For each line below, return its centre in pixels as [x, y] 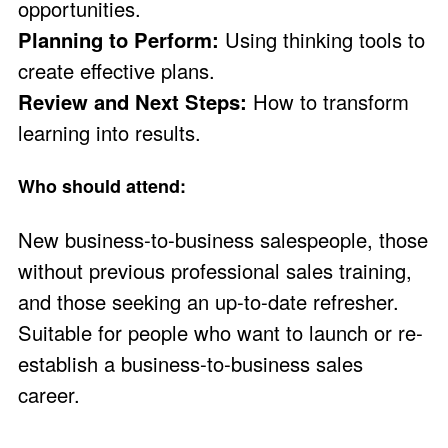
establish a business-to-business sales [190, 364]
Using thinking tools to [325, 39]
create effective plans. [116, 70]
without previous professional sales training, [215, 271]
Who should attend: [102, 186]
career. [49, 395]
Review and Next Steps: [135, 101]
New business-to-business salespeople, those [223, 240]
